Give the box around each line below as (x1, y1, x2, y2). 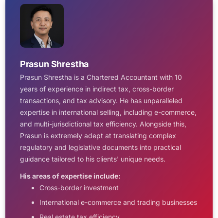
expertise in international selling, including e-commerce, (19, 108, 197, 116)
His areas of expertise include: (19, 172, 121, 181)
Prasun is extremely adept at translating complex (19, 131, 176, 140)
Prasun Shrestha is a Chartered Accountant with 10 (19, 73, 182, 81)
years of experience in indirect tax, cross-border (19, 85, 174, 93)
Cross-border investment (39, 183, 119, 192)
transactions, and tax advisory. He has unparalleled (19, 96, 182, 105)
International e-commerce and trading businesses (39, 198, 197, 207)
